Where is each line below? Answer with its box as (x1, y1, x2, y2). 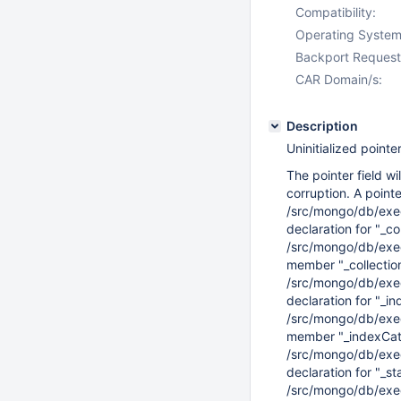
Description (286, 118, 358, 133)
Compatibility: (295, 4, 376, 20)
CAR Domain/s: (295, 72, 382, 87)
